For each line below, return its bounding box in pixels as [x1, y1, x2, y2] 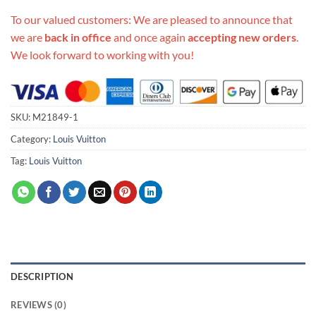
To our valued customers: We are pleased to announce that [11, 12, 293, 26]
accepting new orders [188, 30, 296, 44]
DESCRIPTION [11, 270, 73, 282]
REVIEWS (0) [11, 298, 66, 310]
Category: [11, 133, 53, 145]
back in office [44, 30, 111, 44]
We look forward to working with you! [11, 47, 194, 61]
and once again [111, 30, 188, 44]
